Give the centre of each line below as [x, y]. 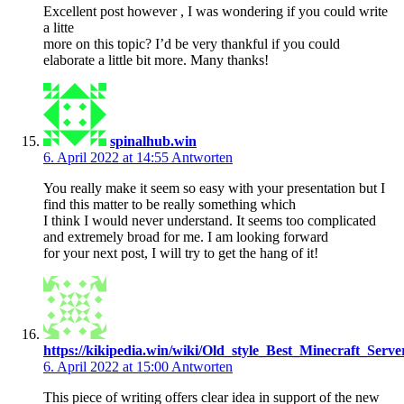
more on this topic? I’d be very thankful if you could [192, 43]
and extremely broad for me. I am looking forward [186, 236]
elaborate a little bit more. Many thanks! [156, 60]
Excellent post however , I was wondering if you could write [216, 11]
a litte [59, 27]
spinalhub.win [153, 141]
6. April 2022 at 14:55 [107, 157]
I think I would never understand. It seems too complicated [210, 220]
